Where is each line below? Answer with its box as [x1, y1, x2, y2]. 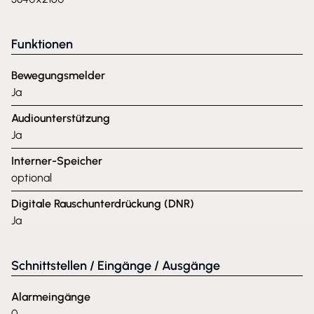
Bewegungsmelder [11, 69, 105, 82]
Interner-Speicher [11, 154, 102, 168]
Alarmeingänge [11, 290, 90, 303]
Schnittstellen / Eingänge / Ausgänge [11, 258, 220, 273]
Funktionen [11, 36, 73, 52]
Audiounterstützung [11, 111, 110, 125]
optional [11, 171, 52, 184]
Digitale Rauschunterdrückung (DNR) [11, 197, 194, 210]
